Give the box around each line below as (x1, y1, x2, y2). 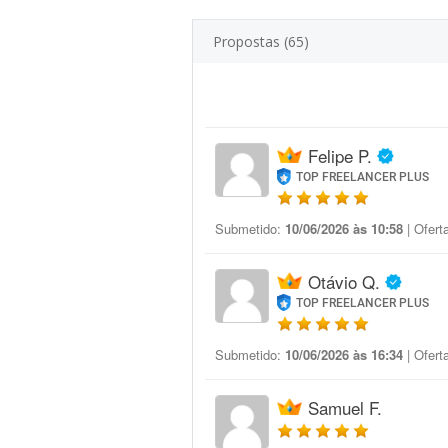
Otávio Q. (308, 269, 380, 294)
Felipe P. (308, 143, 372, 168)
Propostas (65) (213, 32, 309, 51)
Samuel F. (308, 395, 382, 420)
